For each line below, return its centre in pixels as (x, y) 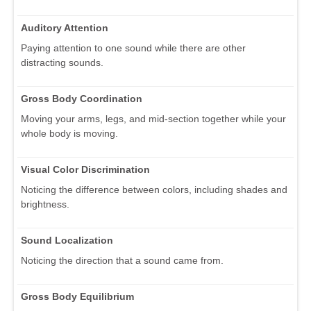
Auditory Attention (65, 27)
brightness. (45, 204)
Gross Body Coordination (82, 98)
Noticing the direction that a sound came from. (122, 260)
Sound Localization (67, 240)
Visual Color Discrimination (85, 169)
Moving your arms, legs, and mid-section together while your (153, 118)
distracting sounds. (62, 62)
